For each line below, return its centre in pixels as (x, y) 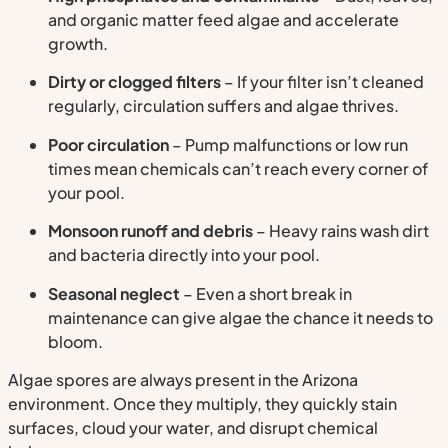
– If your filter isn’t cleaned (322, 82)
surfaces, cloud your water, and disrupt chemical (193, 427)
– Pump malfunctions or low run (288, 144)
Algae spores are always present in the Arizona (183, 379)
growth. (78, 43)
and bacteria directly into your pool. (184, 255)
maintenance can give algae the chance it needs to (240, 317)
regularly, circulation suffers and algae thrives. (223, 106)
